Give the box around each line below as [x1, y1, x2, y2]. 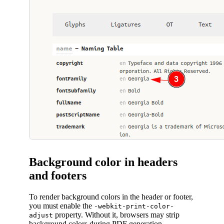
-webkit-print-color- [94, 202, 174, 210]
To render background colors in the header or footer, [29, 192, 193, 201]
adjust [29, 211, 53, 219]
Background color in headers [29, 155, 177, 169]
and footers [29, 169, 86, 182]
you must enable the [29, 201, 94, 210]
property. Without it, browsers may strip [53, 210, 179, 219]
